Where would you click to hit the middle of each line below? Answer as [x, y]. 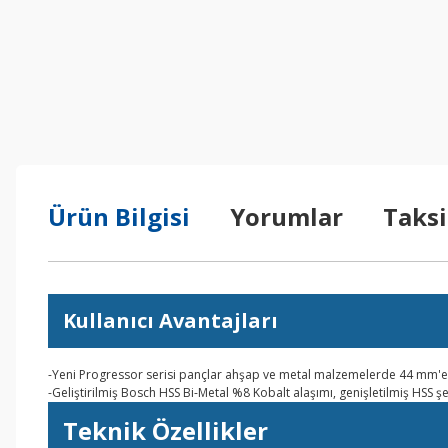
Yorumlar [286, 216]
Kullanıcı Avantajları [170, 320]
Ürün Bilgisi [119, 216]
